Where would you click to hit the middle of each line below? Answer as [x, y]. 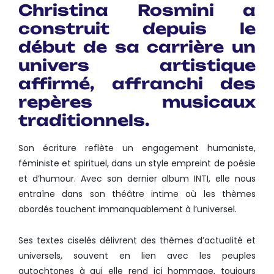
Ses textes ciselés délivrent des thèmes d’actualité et [137, 240]
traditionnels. [84, 120]
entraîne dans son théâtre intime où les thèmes [137, 194]
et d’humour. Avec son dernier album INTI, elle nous [137, 178]
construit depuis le [137, 28]
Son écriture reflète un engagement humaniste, [137, 148]
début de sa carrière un [137, 46]
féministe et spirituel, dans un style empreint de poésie [137, 163]
